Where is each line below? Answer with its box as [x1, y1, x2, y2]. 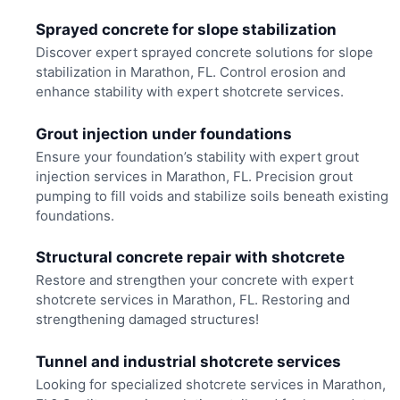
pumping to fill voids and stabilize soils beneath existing [35, 187, 388, 204]
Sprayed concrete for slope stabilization [35, 21, 337, 38]
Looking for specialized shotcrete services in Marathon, [35, 375, 386, 393]
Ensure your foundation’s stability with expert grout [35, 147, 359, 165]
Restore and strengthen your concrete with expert [35, 271, 354, 289]
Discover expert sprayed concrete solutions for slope [35, 44, 373, 62]
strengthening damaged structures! [35, 311, 259, 329]
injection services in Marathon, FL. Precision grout [35, 167, 353, 185]
